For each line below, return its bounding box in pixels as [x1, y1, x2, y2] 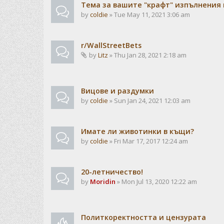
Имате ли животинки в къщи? [81, 126, 194, 136]
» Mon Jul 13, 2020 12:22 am [115, 177, 197, 186]
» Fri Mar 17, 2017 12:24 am [108, 136, 188, 145]
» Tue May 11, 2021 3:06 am [108, 10, 190, 19]
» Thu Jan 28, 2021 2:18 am [108, 50, 186, 59]
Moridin [90, 177, 115, 186]
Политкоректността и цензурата [81, 212, 206, 222]
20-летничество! [81, 167, 143, 176]
